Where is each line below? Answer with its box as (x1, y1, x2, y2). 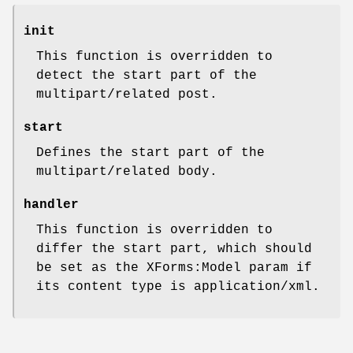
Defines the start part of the (36, 146, 265, 161)
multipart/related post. (36, 87, 217, 102)
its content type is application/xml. (36, 280, 320, 295)
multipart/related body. (36, 165, 217, 180)
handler (24, 198, 79, 213)
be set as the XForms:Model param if (36, 261, 312, 276)
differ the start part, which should (36, 242, 312, 257)
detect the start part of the (36, 69, 257, 84)
